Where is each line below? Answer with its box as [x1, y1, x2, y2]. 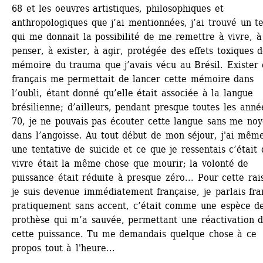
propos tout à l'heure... [12, 242, 115, 254]
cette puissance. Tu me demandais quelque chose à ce [12, 228, 257, 240]
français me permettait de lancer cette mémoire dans [12, 73, 254, 85]
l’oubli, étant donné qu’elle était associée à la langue [12, 87, 253, 99]
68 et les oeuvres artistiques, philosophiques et [12, 3, 224, 14]
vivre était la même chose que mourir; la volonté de [12, 158, 249, 169]
